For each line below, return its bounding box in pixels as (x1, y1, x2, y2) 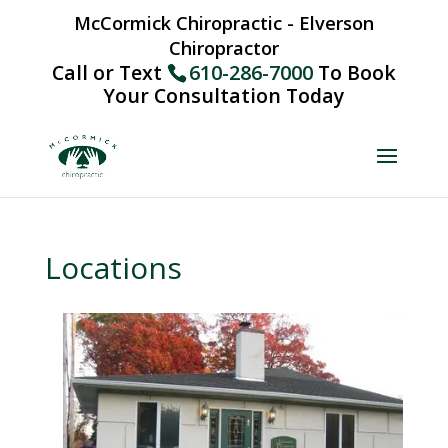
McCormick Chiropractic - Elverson (73, 10, 374, 35)
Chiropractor (168, 35, 279, 60)
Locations (44, 247, 182, 288)
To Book (312, 58, 396, 86)
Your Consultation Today (103, 81, 345, 109)
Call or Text (51, 58, 167, 86)
